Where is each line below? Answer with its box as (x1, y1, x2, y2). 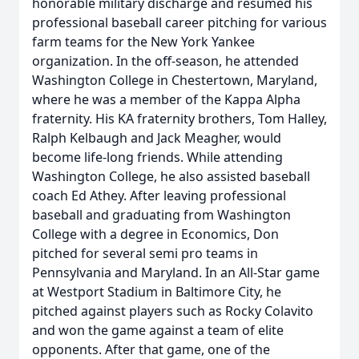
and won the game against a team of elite (32, 321, 284, 339)
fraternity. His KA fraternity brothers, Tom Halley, (32, 110, 327, 127)
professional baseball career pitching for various (32, 14, 327, 31)
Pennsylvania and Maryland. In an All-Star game (32, 264, 320, 281)
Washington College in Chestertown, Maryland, (32, 71, 317, 89)
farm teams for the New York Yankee (32, 33, 255, 50)
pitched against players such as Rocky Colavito (32, 302, 313, 320)
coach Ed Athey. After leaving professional (32, 187, 286, 204)
